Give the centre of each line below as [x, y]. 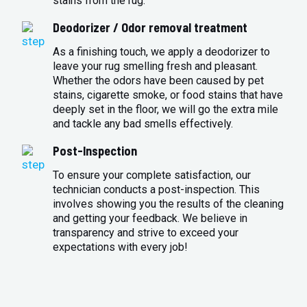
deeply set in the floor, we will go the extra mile [166, 110]
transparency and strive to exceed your [146, 233]
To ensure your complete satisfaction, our [152, 175]
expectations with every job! [121, 247]
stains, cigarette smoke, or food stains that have [168, 95]
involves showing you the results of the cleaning [169, 204]
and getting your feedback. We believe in [150, 219]
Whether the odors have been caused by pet [159, 81]
